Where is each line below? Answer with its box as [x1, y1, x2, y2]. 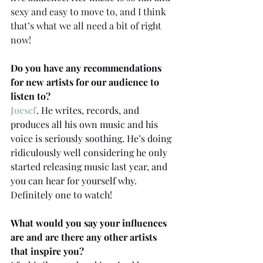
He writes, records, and [39, 103, 141, 116]
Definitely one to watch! [11, 188, 114, 201]
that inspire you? [11, 244, 86, 257]
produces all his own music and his [11, 117, 160, 130]
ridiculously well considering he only [11, 146, 170, 159]
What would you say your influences [11, 216, 169, 229]
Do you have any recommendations [11, 61, 164, 74]
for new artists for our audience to [11, 75, 161, 88]
